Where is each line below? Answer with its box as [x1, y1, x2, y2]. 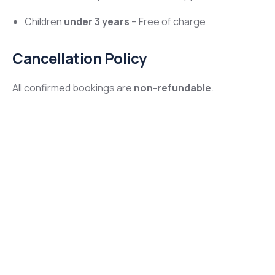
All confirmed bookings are [12, 81, 134, 95]
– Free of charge [130, 15, 206, 29]
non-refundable [134, 81, 211, 95]
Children [25, 15, 64, 29]
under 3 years [64, 15, 130, 29]
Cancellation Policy [12, 48, 147, 69]
